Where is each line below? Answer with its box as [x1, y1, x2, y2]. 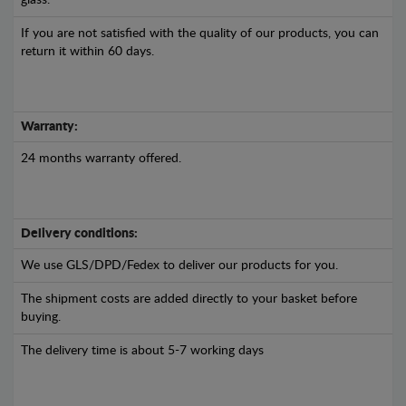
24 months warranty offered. [21, 152, 181, 165]
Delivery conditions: [21, 227, 138, 240]
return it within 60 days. [21, 45, 154, 58]
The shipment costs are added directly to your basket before [21, 293, 357, 305]
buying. [21, 311, 61, 324]
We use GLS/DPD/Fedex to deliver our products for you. [21, 259, 338, 272]
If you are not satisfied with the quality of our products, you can [21, 27, 379, 40]
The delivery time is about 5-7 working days [21, 344, 264, 357]
